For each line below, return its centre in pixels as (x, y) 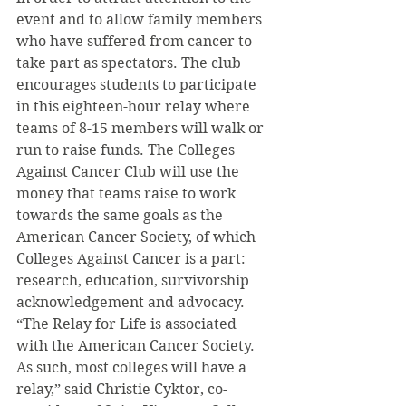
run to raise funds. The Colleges (127, 150)
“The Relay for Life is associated (128, 324)
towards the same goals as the (121, 215)
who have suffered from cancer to (136, 41)
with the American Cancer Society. (137, 346)
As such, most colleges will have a (133, 367)
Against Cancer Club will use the (130, 172)
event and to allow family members (141, 19)
